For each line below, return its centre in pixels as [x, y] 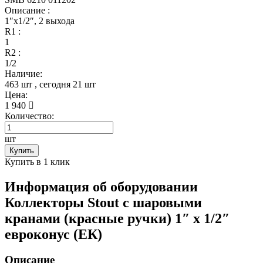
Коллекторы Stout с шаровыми [103, 202]
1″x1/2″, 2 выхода [40, 21]
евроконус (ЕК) [53, 234]
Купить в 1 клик [37, 161]
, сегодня [53, 84]
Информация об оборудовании [101, 186]
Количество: [32, 116]
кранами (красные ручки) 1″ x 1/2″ [117, 218]
